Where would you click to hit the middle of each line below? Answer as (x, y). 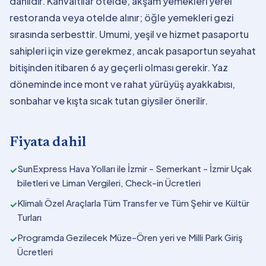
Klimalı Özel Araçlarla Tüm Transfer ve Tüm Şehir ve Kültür (133, 203)
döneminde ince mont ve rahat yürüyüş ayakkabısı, (122, 84)
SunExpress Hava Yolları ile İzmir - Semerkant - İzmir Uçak (134, 168)
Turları (29, 217)
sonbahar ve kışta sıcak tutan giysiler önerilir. (109, 101)
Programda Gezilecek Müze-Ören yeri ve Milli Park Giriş (130, 237)
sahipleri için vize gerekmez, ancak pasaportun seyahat (133, 51)
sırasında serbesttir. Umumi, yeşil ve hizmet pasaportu (129, 34)
